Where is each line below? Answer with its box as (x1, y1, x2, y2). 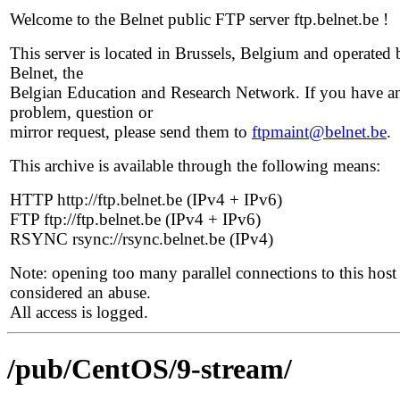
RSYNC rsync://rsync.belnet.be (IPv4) (10, 229, 273, 248)
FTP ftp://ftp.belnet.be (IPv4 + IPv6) (10, 210, 261, 229)
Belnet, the (10, 63, 83, 82)
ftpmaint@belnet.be (252, 122, 387, 141)
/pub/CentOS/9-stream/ (7, 353, 292, 386)
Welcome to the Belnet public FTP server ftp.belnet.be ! (10, 10, 388, 29)
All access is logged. (10, 303, 148, 321)
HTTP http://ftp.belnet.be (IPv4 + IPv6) (10, 190, 282, 209)
